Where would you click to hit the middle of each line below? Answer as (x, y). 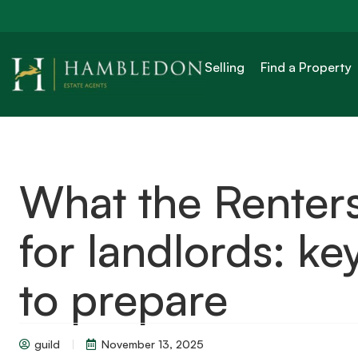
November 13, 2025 (153, 344)
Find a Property (306, 67)
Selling (225, 67)
